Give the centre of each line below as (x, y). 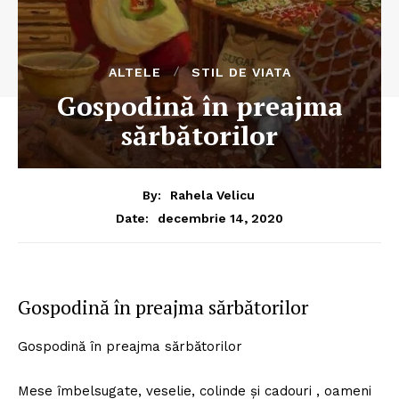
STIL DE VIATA (241, 72)
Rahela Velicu (212, 195)
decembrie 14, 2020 (220, 218)
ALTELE (134, 72)
